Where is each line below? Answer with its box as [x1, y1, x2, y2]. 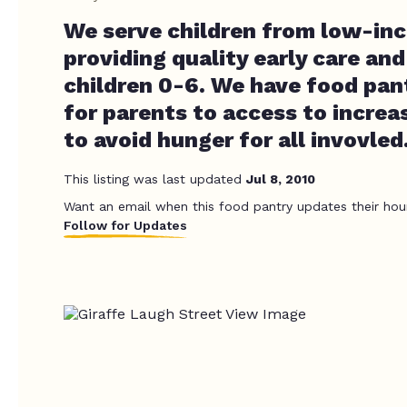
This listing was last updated [64, 172, 246, 186]
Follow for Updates [64, 218, 187, 233]
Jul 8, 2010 [246, 172, 315, 186]
